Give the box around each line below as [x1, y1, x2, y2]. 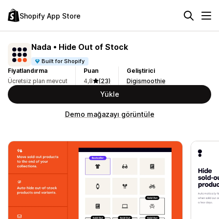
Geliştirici [127, 67, 155, 74]
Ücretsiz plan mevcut [8, 77, 67, 85]
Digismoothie [127, 77, 165, 85]
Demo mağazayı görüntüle [65, 110, 154, 118]
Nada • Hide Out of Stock [31, 42, 128, 52]
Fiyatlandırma [8, 67, 47, 74]
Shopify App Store [20, 11, 81, 20]
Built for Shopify [42, 57, 85, 65]
